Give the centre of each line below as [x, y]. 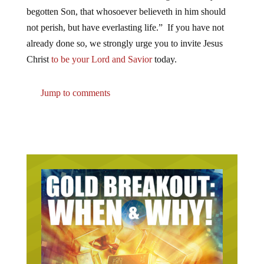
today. [164, 59]
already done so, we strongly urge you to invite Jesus [124, 43]
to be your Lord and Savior [101, 59]
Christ [39, 59]
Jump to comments [74, 93]
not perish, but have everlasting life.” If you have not [125, 27]
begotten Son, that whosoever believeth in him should [126, 11]
